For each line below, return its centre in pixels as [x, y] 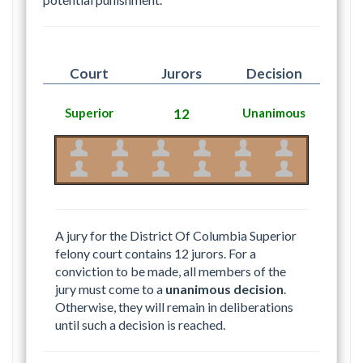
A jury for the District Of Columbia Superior [176, 236]
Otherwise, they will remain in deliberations [174, 307]
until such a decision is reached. [140, 325]
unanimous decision [224, 289]
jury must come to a [110, 289]
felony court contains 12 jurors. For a [156, 254]
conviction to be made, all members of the [171, 271]
